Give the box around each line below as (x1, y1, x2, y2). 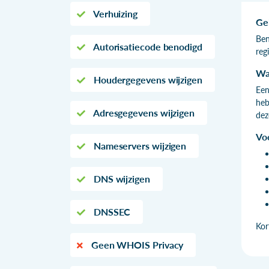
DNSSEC (91, 205, 131, 217)
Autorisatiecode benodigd (91, 40, 202, 52)
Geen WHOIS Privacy (88, 238, 184, 250)
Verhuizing (91, 7, 138, 19)
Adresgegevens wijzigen (91, 106, 195, 118)
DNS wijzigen (91, 172, 150, 184)
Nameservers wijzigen (91, 139, 187, 151)
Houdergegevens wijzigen (91, 73, 203, 85)
